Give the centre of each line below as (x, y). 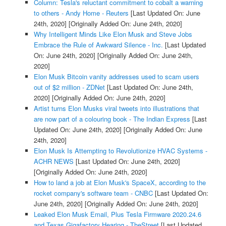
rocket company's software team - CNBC (93, 193)
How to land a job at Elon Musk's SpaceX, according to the (120, 182)
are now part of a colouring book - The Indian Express (112, 119)
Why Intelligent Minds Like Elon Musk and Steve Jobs (113, 34)
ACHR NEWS (53, 161)
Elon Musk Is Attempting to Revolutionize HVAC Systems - (120, 150)
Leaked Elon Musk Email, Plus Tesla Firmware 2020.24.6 (117, 214)
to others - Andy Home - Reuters (81, 13)
